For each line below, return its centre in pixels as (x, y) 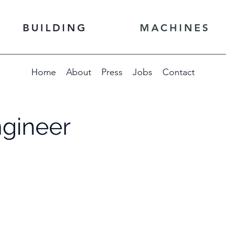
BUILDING (55, 28)
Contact (179, 72)
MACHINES (175, 28)
